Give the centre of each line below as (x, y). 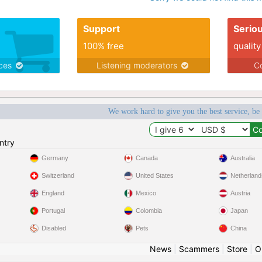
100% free (103, 46)
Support (101, 29)
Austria (240, 193)
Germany (55, 158)
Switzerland (58, 175)
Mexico (146, 193)
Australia (242, 158)
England (53, 193)
